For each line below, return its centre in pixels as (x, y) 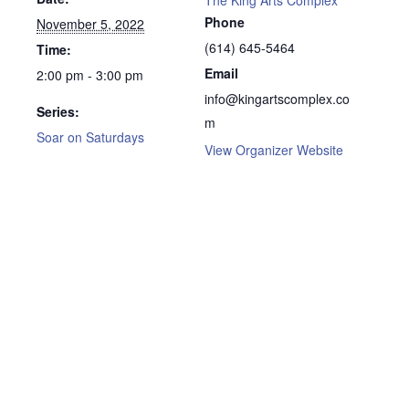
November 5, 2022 (90, 23)
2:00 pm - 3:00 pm (90, 74)
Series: (58, 111)
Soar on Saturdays (90, 136)
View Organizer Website (274, 149)
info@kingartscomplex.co (277, 98)
